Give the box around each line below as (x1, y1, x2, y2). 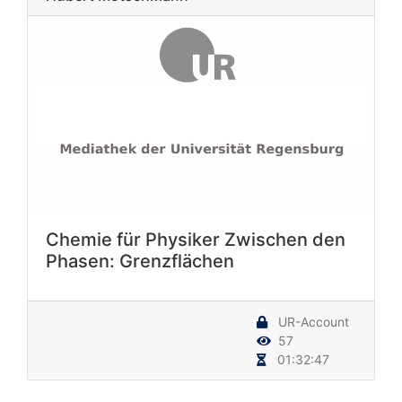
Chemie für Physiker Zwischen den (46, 228, 345, 250)
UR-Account (275, 313, 349, 329)
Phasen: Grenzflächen (46, 249, 234, 272)
